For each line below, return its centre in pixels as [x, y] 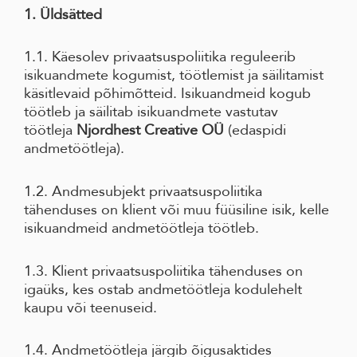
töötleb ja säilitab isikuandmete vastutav [151, 112]
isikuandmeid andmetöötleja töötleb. [141, 228]
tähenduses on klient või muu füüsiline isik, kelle [177, 209]
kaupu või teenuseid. [90, 307]
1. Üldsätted [63, 14]
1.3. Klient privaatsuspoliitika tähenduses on [163, 271]
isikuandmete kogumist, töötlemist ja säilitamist [174, 75]
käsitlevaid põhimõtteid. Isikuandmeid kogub [167, 94]
